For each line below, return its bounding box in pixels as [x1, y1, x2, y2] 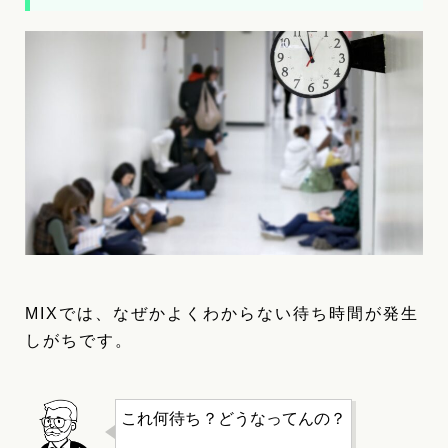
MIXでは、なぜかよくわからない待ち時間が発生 [25, 304, 419, 322]
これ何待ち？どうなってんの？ [121, 409, 347, 427]
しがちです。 [25, 331, 133, 349]
